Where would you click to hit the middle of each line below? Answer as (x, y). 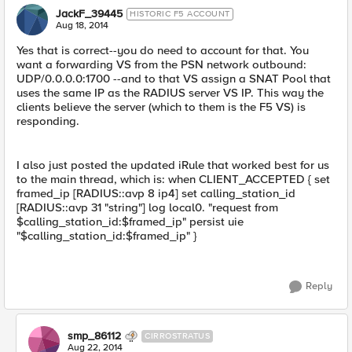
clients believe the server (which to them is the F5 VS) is (161, 107)
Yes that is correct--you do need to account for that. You (163, 50)
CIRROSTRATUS (177, 336)
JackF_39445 (89, 14)
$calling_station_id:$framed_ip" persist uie (130, 222)
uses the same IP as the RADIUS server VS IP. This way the (170, 93)
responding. (48, 121)
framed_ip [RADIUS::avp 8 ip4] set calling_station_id (156, 193)
